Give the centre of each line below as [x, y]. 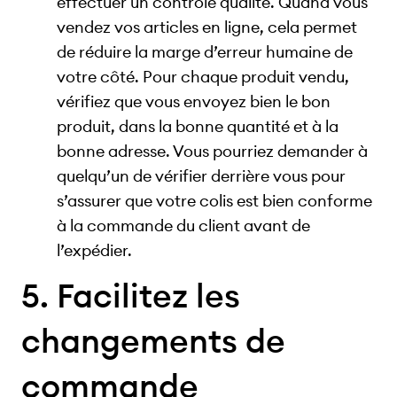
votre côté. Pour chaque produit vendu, [203, 76]
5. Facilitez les [131, 295]
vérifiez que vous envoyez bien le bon [194, 101]
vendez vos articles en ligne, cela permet [207, 27]
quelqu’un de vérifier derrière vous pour [201, 175]
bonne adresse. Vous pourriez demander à [212, 151]
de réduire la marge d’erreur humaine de [205, 51]
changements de [153, 340]
